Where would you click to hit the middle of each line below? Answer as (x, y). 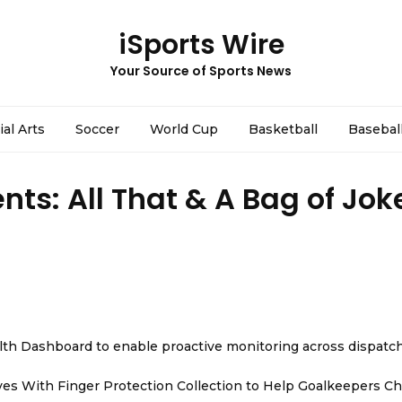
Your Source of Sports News (201, 71)
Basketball (283, 129)
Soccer (97, 129)
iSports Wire (201, 45)
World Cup (184, 129)
